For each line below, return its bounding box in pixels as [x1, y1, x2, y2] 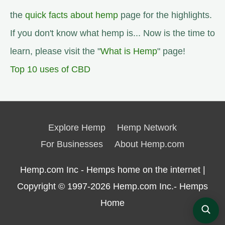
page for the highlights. [118, 10, 212, 21]
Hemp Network [117, 123, 177, 133]
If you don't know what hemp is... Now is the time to [10, 28, 215, 39]
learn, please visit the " [10, 46, 100, 57]
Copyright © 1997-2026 [17, 181, 113, 192]
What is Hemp [100, 46, 157, 57]
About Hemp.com [115, 139, 184, 150]
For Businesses [41, 139, 103, 150]
